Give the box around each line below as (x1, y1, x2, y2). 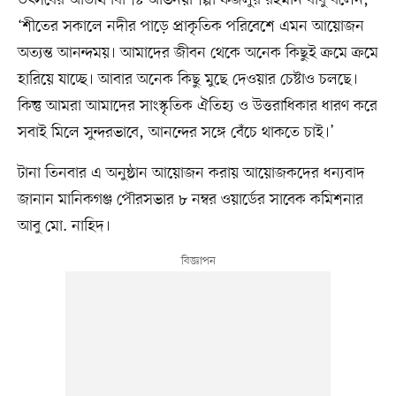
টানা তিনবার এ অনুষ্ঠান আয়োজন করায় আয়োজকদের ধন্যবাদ (17, 163, 365, 185)
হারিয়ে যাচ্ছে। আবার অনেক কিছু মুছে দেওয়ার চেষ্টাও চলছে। (17, 69, 358, 91)
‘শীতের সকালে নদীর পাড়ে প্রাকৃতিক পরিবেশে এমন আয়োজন (17, 16, 364, 38)
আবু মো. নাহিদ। (17, 216, 110, 238)
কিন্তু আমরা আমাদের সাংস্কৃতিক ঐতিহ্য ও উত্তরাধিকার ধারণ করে (17, 95, 377, 118)
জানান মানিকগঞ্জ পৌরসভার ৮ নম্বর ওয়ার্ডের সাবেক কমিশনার (17, 189, 363, 211)
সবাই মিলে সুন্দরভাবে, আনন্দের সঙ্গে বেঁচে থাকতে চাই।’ (17, 122, 334, 144)
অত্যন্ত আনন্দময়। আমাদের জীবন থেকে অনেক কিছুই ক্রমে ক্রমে (17, 42, 378, 65)
